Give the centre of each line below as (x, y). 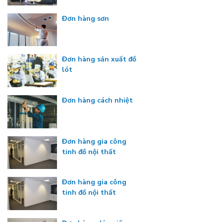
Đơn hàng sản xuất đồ (99, 59)
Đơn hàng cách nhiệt (97, 101)
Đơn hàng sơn (85, 18)
